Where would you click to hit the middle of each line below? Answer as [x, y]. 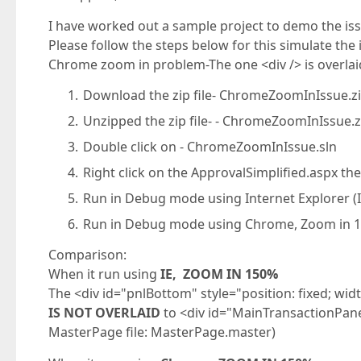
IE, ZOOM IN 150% [219, 274]
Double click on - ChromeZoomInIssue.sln [210, 147]
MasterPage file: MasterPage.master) [162, 332]
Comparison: [87, 255]
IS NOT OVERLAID [104, 313]
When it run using [104, 274]
